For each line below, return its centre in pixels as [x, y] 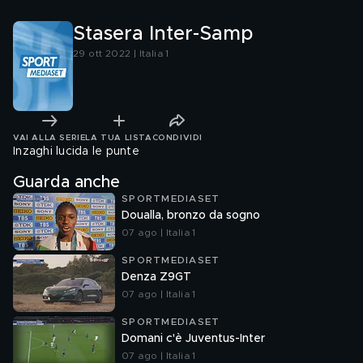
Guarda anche [66, 182]
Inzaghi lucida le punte [76, 152]
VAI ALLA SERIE [49, 137]
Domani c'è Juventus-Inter [193, 339]
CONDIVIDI [177, 137]
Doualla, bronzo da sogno [191, 216]
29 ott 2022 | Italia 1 [121, 53]
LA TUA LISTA [119, 137]
